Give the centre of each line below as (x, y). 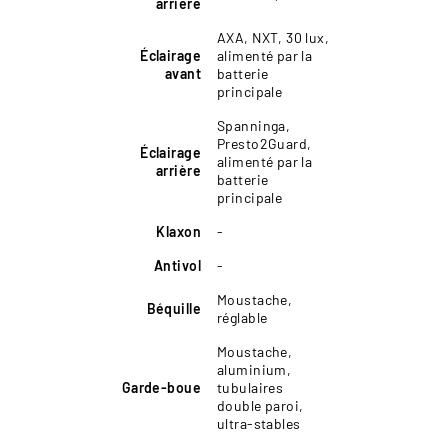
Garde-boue (161, 387)
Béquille (173, 308)
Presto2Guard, (264, 143)
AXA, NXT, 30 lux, (273, 37)
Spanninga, (254, 125)
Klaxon (178, 231)
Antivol (177, 265)
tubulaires (250, 387)
